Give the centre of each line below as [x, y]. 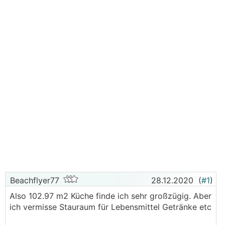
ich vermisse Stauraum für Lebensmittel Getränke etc [110, 207]
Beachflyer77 [33, 180]
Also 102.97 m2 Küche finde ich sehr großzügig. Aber [110, 196]
